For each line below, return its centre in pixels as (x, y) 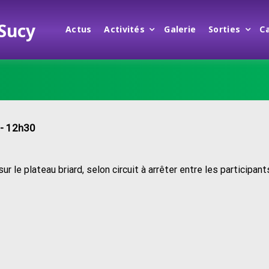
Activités (124, 29)
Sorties (225, 29)
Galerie (180, 29)
